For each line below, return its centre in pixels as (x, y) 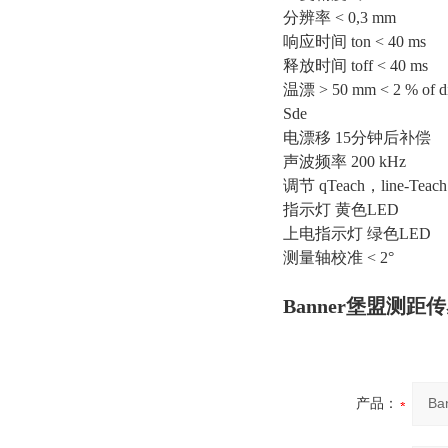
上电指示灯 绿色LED (357, 233)
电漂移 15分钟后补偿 (357, 137)
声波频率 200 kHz (344, 161)
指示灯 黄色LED (341, 209)
